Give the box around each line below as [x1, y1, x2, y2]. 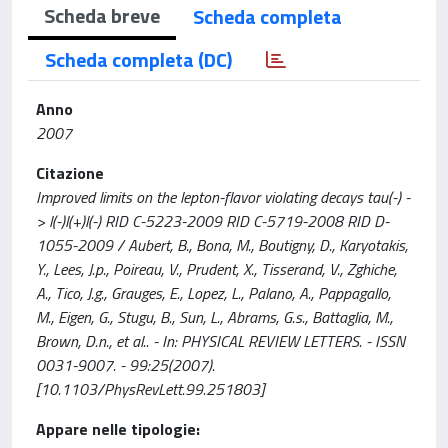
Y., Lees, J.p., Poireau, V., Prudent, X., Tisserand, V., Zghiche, [36, 257, 397, 281]
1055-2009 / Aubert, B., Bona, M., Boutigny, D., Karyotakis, [36, 233, 408, 257]
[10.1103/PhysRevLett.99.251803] [36, 377, 264, 401]
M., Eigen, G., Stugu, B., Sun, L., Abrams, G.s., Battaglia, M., [36, 305, 393, 329]
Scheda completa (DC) [45, 44, 232, 75]
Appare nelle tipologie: [36, 417, 200, 441]
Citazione [36, 161, 104, 185]
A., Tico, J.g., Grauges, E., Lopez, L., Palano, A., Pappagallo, [36, 281, 391, 305]
